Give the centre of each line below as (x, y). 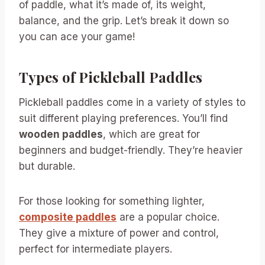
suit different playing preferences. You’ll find (123, 119)
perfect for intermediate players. (96, 249)
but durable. (47, 167)
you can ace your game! (77, 37)
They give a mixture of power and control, (119, 233)
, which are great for (151, 135)
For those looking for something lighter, (112, 201)
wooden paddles (61, 135)
